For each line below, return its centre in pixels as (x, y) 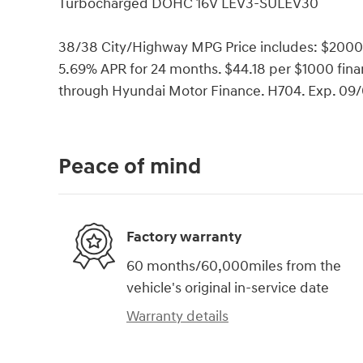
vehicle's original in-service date (228, 288)
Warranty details (177, 316)
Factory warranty (184, 237)
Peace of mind (130, 167)
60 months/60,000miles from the (234, 266)
